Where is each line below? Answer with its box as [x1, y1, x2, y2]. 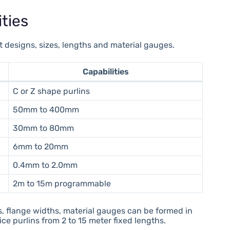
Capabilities [82, 66, 129, 76]
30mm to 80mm [13, 123, 74, 133]
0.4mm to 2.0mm [13, 160, 78, 170]
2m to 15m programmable [13, 178, 111, 188]
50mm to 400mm [13, 104, 80, 114]
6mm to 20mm [13, 141, 69, 151]
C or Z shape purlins [13, 86, 90, 96]
